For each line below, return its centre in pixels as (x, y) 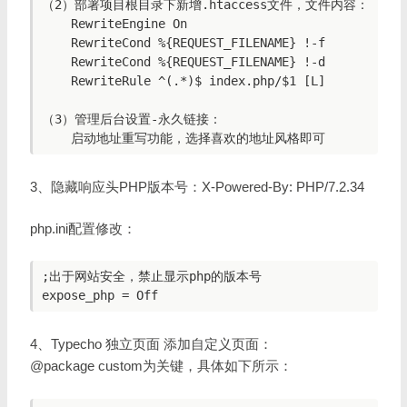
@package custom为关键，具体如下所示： (161, 366)
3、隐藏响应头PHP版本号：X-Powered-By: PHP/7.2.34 (197, 186)
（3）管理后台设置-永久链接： (132, 119)
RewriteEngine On (56, 24)
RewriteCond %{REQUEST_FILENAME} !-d (56, 62)
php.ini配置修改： (83, 228)
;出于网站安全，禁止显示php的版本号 (152, 277)
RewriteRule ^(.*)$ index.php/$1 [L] (56, 81)
